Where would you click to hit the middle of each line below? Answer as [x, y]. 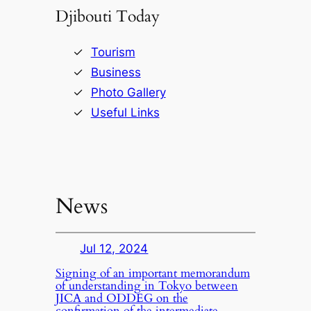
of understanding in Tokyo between [146, 286]
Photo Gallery [128, 92]
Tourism [113, 52]
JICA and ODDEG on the [121, 299]
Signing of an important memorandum [152, 274]
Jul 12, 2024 [114, 249]
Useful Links [125, 112]
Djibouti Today [107, 17]
